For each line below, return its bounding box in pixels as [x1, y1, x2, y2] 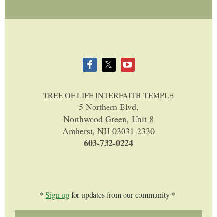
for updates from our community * [69, 189, 178, 200]
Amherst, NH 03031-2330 [62, 125, 155, 137]
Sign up [45, 189, 69, 200]
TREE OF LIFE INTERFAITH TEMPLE [43, 90, 174, 101]
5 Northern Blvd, [78, 101, 139, 113]
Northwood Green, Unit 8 [63, 113, 154, 125]
